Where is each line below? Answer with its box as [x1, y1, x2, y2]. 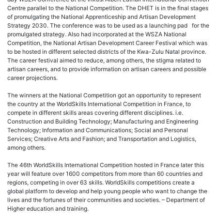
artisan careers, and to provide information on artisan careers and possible [7, 65, 206, 73]
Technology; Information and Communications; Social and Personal [7, 126, 188, 134]
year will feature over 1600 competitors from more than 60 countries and [7, 170, 202, 178]
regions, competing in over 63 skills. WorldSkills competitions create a [7, 179, 195, 186]
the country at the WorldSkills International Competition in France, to [7, 100, 191, 108]
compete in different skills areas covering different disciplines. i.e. [7, 109, 183, 117]
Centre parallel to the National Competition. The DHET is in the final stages [7, 4, 208, 12]
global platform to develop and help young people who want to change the [7, 187, 207, 195]
